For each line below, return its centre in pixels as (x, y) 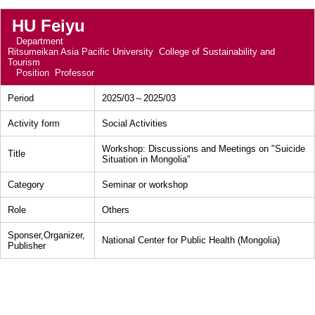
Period (21, 98)
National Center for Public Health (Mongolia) (191, 240)
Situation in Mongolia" (146, 159)
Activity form (34, 123)
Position (31, 73)
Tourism (24, 62)
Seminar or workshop (145, 185)
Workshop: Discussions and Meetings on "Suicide (204, 149)
